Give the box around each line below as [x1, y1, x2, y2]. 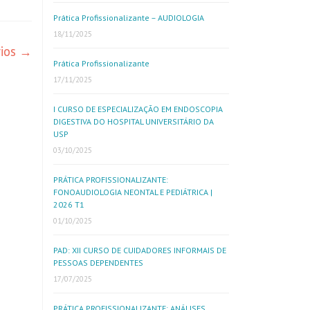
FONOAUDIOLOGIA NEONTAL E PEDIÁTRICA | [53, 187, 212, 197]
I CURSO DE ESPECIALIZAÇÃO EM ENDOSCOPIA [53, 104, 223, 114]
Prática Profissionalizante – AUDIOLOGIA [53, 12, 204, 23]
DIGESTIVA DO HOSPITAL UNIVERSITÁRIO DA [53, 116, 214, 127]
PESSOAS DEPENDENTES [53, 257, 143, 268]
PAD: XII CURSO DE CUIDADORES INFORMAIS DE [53, 245, 226, 255]
